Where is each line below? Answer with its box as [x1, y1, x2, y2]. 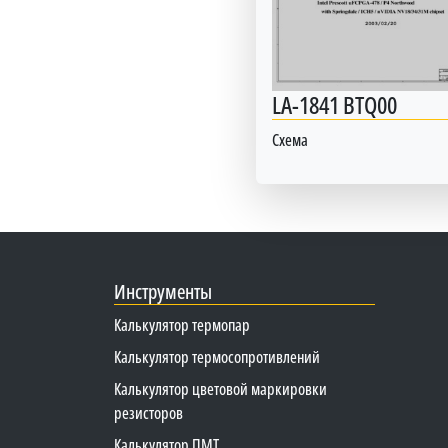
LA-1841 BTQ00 [271, 87, 397, 121]
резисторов [114, 401, 183, 424]
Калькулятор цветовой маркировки [114, 377, 327, 400]
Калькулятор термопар [114, 313, 250, 336]
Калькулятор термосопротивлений [114, 345, 320, 368]
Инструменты [114, 277, 212, 305]
